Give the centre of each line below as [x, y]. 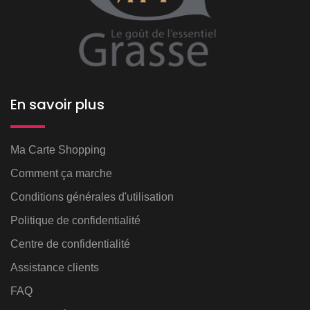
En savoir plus [57, 104]
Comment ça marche [61, 173]
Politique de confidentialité [75, 220]
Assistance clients [55, 267]
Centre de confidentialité [70, 244]
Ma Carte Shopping [58, 149]
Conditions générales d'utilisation [92, 197]
